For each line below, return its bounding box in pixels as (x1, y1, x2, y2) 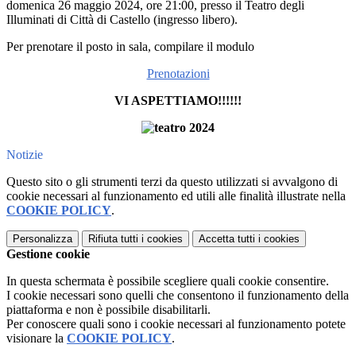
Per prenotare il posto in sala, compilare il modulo (6, 40, 254, 54)
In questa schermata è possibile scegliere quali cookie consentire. (6, 274, 329, 288)
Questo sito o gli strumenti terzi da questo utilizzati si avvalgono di (6, 175, 338, 189)
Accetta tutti (199, 233, 255, 246)
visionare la (6, 331, 67, 346)
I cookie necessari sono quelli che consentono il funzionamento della (6, 288, 349, 303)
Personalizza (13, 233, 72, 246)
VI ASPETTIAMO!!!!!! (114, 94, 242, 108)
